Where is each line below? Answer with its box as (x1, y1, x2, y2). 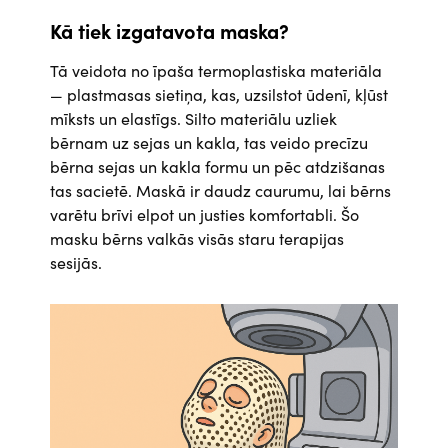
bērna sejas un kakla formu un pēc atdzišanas (50, 155, 385, 178)
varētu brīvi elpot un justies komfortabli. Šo (50, 203, 359, 226)
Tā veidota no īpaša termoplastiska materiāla (50, 59, 382, 82)
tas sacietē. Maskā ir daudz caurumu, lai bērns (50, 179, 391, 202)
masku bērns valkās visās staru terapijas (50, 227, 344, 250)
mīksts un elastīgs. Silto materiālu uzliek (50, 107, 337, 130)
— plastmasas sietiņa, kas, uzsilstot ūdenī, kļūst (50, 83, 388, 106)
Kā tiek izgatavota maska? (50, 16, 289, 45)
